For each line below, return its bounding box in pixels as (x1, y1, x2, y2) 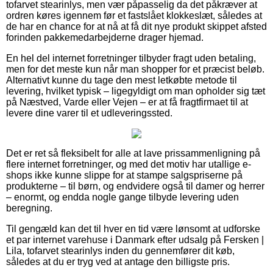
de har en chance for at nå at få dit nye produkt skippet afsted (6, 21, 267, 32)
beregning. (6, 203, 52, 214)
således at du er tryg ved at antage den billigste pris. (6, 257, 230, 268)
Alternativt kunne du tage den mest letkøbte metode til (6, 75, 237, 86)
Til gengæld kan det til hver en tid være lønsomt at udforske (6, 224, 260, 235)
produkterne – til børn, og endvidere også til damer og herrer (6, 181, 264, 192)
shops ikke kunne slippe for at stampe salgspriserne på (6, 170, 243, 181)
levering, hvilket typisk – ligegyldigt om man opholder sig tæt (6, 86, 265, 97)
